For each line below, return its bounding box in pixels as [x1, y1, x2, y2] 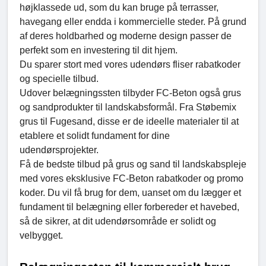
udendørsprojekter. [20, 145, 99, 156]
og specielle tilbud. [20, 74, 99, 84]
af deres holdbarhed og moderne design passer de [20, 31, 232, 42]
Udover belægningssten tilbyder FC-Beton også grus [20, 88, 241, 99]
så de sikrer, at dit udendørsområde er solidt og [20, 216, 216, 227]
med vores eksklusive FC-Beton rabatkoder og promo [20, 173, 243, 184]
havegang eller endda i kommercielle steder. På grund [20, 17, 246, 27]
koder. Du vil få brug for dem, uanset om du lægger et [20, 188, 241, 198]
